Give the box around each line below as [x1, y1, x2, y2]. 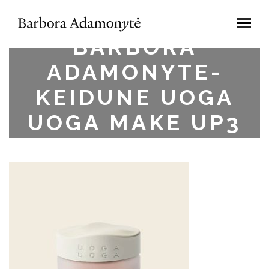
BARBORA [72, 34, 197, 59]
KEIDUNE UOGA [35, 84, 234, 110]
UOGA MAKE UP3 [28, 109, 241, 135]
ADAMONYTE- [46, 59, 223, 85]
